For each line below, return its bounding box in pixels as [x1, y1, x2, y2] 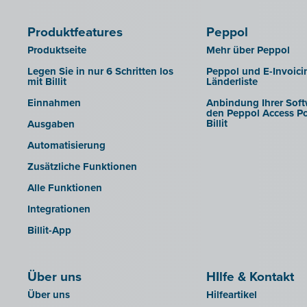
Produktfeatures [27, 22, 123, 42]
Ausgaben [27, 116, 75, 132]
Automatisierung [27, 138, 106, 153]
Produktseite [27, 42, 86, 58]
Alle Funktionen [27, 180, 102, 196]
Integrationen [27, 201, 90, 217]
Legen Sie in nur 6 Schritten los [27, 64, 173, 79]
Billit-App [27, 223, 71, 238]
